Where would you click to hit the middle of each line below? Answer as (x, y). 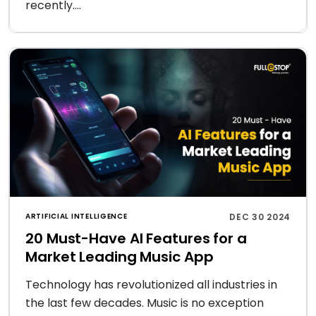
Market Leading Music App (120, 257)
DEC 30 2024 (260, 217)
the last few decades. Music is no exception (145, 303)
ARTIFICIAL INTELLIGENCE (77, 216)
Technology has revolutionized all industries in (151, 285)
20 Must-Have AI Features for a (136, 238)
